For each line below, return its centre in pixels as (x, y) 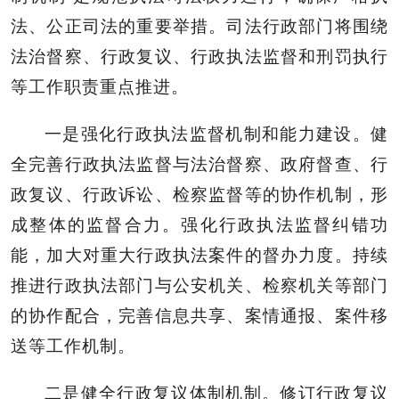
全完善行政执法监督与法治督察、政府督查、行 (199, 164)
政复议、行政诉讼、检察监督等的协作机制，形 (199, 194)
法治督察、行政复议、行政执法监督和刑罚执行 (199, 56)
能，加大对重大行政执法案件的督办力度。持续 (199, 255)
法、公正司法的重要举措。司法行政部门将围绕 (199, 26)
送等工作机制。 (73, 346)
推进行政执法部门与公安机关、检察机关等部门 (199, 285)
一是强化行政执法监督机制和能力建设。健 (216, 134)
